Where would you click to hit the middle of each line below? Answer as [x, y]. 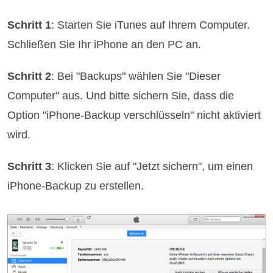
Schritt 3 [30, 166]
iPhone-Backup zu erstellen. [76, 186]
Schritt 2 [30, 76]
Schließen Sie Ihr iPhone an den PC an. [105, 44]
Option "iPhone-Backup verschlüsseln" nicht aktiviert [134, 115]
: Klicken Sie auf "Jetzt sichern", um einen [152, 166]
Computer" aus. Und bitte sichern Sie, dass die [121, 95]
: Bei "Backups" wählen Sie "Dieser [136, 76]
